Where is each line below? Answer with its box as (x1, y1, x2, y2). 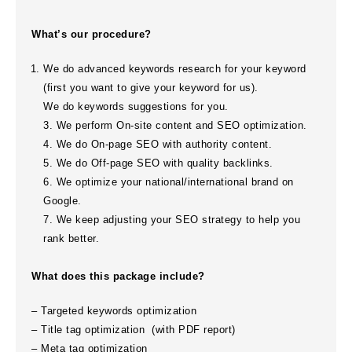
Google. (43, 194, 82, 207)
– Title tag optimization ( (31, 323, 156, 335)
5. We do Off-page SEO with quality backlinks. (43, 156, 273, 169)
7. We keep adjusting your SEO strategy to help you (43, 213, 301, 225)
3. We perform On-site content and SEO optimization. (43, 119, 307, 131)
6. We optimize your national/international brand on (43, 175, 294, 188)
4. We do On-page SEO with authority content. (43, 137, 273, 150)
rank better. (43, 232, 100, 244)
